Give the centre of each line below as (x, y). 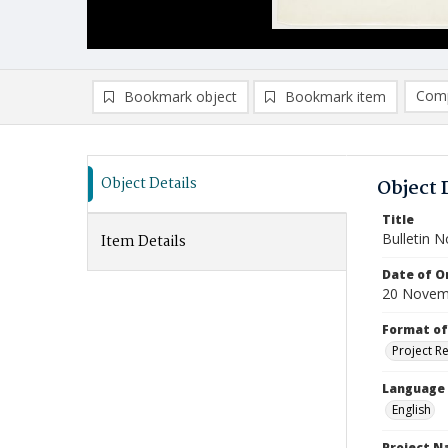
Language (413, 388)
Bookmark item (335, 96)
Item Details (143, 242)
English (411, 409)
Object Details (149, 184)
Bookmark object (180, 96)
